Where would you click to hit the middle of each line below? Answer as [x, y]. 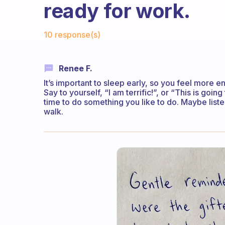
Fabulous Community [90, 27]
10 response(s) [72, 35]
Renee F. [76, 68]
